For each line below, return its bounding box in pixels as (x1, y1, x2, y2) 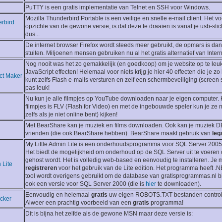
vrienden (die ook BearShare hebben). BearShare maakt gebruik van (25, 130, 212, 137)
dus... (25, 31, 40, 38)
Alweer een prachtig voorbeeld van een (25, 199, 133, 207)
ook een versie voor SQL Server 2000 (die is (25, 180, 146, 188)
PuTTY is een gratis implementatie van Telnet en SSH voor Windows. (25, 4, 210, 11)
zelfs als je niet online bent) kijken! (25, 111, 117, 118)
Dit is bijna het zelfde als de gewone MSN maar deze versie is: (25, 210, 193, 218)
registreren (25, 165, 57, 172)
